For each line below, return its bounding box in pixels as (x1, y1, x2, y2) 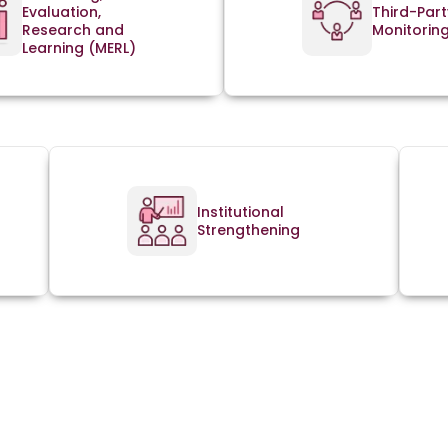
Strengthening (196, 220, 300, 241)
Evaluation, (21, 2, 101, 23)
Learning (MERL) (21, 38, 136, 59)
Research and (21, 20, 124, 41)
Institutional (196, 202, 284, 223)
